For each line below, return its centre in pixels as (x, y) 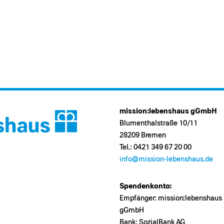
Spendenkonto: (145, 186)
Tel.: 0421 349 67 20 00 (155, 147)
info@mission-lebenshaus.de (166, 159)
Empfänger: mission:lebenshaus (171, 198)
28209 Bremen (143, 135)
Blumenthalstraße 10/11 (158, 123)
